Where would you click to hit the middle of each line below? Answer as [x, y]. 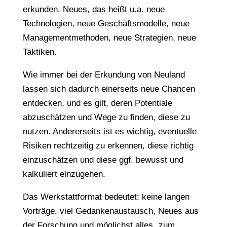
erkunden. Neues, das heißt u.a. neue [93, 9]
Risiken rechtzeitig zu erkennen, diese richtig [108, 146]
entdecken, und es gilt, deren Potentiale [97, 103]
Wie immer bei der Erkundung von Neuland [104, 75]
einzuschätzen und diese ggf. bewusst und [103, 160]
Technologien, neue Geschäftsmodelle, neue [106, 24]
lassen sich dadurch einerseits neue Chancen [109, 89]
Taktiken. [40, 52]
